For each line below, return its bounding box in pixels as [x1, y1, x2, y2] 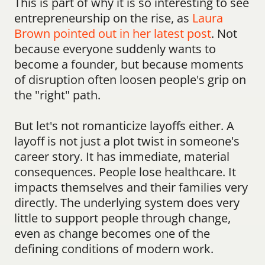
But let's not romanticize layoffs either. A [14, 118, 234, 134]
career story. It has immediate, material [14, 148, 230, 164]
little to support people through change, [14, 210, 231, 226]
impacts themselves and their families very [14, 179, 248, 195]
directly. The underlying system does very [14, 195, 240, 211]
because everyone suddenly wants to [14, 41, 216, 57]
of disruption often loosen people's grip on [14, 72, 246, 88]
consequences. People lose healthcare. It [14, 164, 236, 180]
